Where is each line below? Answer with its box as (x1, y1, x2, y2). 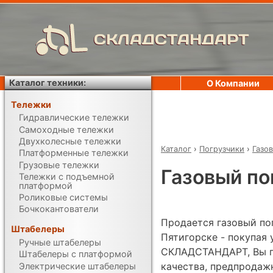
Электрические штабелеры (19, 260, 136, 271)
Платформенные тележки (19, 147, 129, 158)
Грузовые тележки (19, 159, 100, 170)
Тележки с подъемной (19, 171, 115, 182)
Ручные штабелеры (19, 236, 102, 247)
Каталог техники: (9, 77, 87, 88)
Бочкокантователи (19, 204, 99, 214)
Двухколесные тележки (19, 135, 122, 146)
